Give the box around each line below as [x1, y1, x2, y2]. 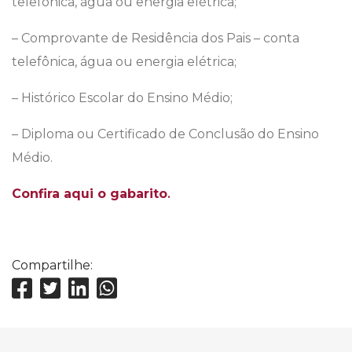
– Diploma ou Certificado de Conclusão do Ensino [12, 126, 319, 142]
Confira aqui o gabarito [12, 186, 167, 202]
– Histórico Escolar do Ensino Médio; [12, 90, 233, 106]
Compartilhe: [12, 258, 93, 273]
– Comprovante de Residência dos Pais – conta [12, 31, 299, 46]
